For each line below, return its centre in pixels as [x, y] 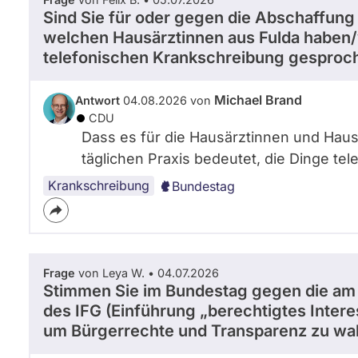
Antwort [97, 100]
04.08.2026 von [167, 100]
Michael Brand [258, 100]
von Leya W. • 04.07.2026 [147, 273]
